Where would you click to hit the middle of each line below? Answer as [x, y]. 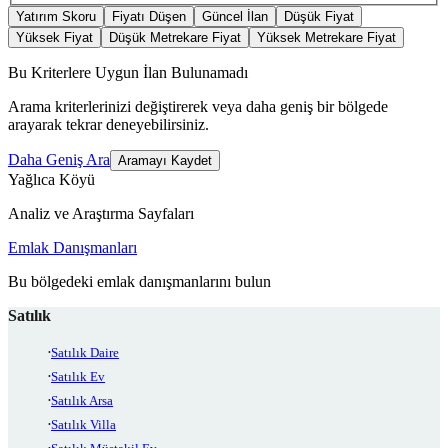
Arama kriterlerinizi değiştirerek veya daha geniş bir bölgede [198, 107]
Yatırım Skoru [56, 17]
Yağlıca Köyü [51, 180]
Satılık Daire [85, 353]
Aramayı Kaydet [165, 161]
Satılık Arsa [82, 401]
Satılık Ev [78, 377]
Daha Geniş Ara [59, 160]
